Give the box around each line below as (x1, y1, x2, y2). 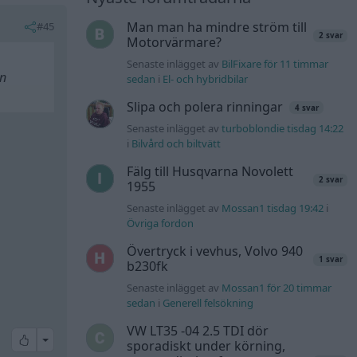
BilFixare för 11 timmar (222, 57, 329, 72)
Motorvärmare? (127, 33, 222, 52)
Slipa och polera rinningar (127, 98, 284, 116)
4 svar (294, 102, 319, 113)
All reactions (41, 331, 108, 347)
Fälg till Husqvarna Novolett (127, 163, 294, 181)
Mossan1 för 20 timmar (222, 280, 332, 296)
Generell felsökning (163, 296, 254, 311)
